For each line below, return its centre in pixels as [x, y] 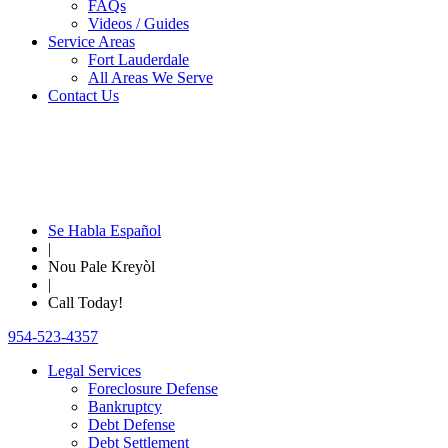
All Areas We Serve [150, 77]
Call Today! [85, 302]
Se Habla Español [104, 230]
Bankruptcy [125, 406]
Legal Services [94, 370]
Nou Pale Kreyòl [101, 266]
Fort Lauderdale [138, 59]
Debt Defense [131, 424]
